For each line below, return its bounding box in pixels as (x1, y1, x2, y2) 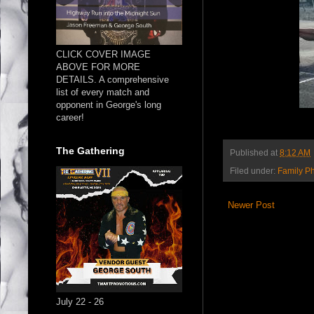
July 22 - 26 (56, 296, 104, 307)
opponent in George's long (56, 99, 161, 110)
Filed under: (230, 165, 278, 175)
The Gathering (56, 144, 125, 156)
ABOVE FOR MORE (56, 61, 140, 72)
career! (56, 111, 84, 123)
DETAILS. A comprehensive (56, 74, 169, 85)
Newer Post (228, 199, 275, 210)
